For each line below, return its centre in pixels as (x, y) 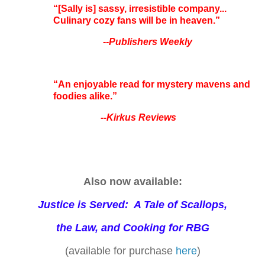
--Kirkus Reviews (138, 117)
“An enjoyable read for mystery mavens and (152, 84)
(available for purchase (120, 251)
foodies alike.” (85, 96)
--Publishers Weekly (146, 42)
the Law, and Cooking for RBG (132, 227)
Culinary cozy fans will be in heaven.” (137, 21)
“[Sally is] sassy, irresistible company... (140, 9)
